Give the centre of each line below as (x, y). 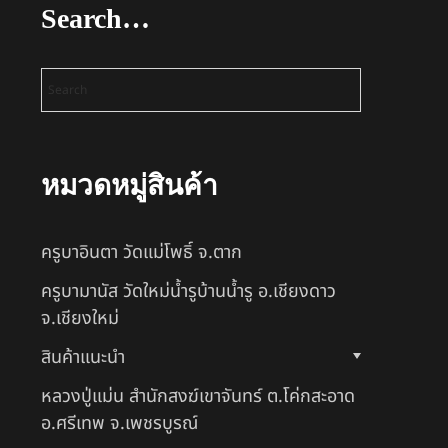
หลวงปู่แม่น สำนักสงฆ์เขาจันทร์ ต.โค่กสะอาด (198, 396)
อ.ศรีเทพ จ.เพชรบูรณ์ (119, 423)
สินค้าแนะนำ (83, 357)
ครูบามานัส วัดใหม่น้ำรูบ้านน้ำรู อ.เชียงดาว (188, 291)
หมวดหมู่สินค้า (129, 185)
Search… (95, 18)
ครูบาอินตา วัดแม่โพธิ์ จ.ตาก (141, 252)
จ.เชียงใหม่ (80, 318)
